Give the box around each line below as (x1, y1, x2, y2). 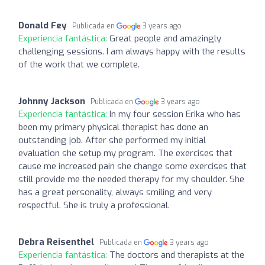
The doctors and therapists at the (109, 248, 244, 261)
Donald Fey (18, 19, 67, 31)
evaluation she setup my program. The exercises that (18, 147, 232, 159)
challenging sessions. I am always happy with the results (18, 45, 245, 57)
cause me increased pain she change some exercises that (18, 160, 247, 172)
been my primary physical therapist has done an (18, 121, 208, 133)
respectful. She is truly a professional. (18, 199, 170, 211)
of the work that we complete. (18, 58, 140, 70)
